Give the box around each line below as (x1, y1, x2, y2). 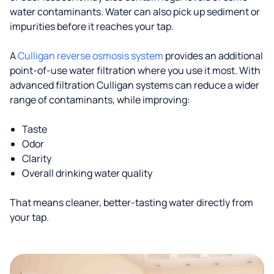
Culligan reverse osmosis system (18, 49, 163, 62)
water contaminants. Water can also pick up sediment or (10, 5, 260, 18)
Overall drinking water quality (22, 166, 152, 180)
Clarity (22, 152, 51, 165)
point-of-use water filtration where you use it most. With (10, 64, 261, 77)
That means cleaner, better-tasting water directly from (10, 196, 253, 209)
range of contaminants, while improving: (10, 93, 190, 106)
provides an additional (163, 49, 263, 62)
